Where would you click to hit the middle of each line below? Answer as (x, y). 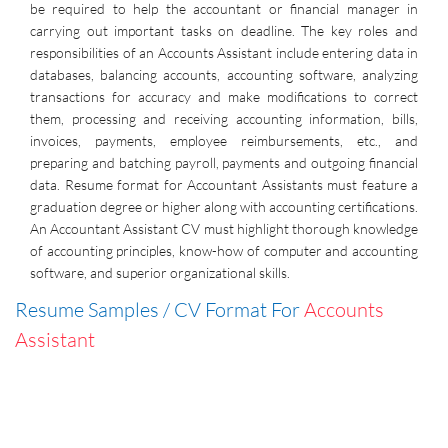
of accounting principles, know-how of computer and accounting (224, 250)
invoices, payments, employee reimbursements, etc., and (224, 140)
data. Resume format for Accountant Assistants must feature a (224, 184)
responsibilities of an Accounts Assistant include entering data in (224, 52)
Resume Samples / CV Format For (159, 309)
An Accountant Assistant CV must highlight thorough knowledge (224, 228)
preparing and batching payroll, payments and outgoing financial (224, 162)
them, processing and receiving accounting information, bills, (224, 118)
